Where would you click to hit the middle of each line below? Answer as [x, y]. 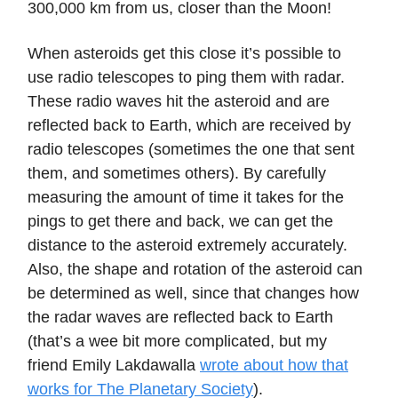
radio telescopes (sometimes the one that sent [191, 149]
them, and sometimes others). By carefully [177, 173]
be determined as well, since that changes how [193, 293]
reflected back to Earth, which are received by [189, 125]
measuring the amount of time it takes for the [186, 197]
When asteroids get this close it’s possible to [184, 53]
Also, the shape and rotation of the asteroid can [195, 269]
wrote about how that [274, 365]
